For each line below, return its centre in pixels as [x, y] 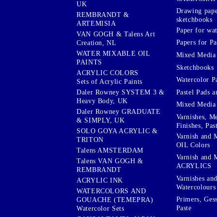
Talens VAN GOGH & [110, 161]
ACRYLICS [194, 166]
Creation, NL [97, 43]
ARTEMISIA [96, 23]
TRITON [90, 139]
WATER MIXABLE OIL [113, 53]
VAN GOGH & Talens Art [116, 34]
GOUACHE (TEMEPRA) [115, 200]
